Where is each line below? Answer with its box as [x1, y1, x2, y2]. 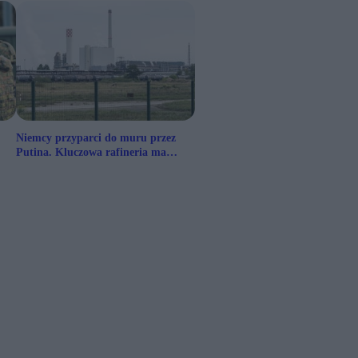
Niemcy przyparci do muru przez [16, 132, 176, 145]
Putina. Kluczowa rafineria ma [16, 146, 166, 159]
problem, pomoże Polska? [16, 161, 141, 173]
